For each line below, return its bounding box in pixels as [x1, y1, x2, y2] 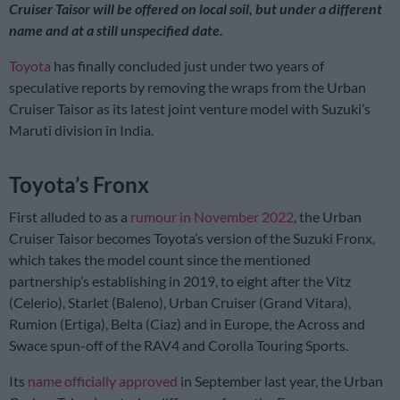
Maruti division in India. [9, 121, 154, 138]
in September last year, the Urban [178, 371, 383, 389]
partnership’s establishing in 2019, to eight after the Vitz [9, 271, 351, 289]
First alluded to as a [9, 207, 130, 225]
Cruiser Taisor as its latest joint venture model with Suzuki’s [9, 99, 371, 117]
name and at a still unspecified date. [9, 21, 223, 38]
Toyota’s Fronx [9, 171, 149, 197]
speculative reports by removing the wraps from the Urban [9, 78, 366, 96]
